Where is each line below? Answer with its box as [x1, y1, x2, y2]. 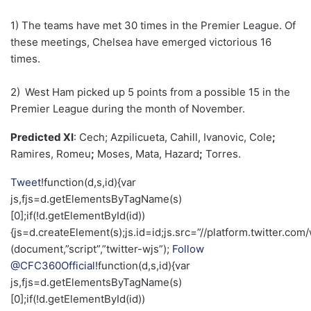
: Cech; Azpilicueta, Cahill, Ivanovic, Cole [74, 131, 272, 144]
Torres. [203, 147, 241, 161]
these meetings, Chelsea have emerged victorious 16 [10, 35, 271, 49]
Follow [172, 242, 204, 256]
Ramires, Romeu [10, 147, 91, 161]
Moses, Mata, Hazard [94, 147, 199, 161]
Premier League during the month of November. [10, 102, 245, 116]
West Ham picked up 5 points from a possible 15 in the [25, 85, 290, 99]
